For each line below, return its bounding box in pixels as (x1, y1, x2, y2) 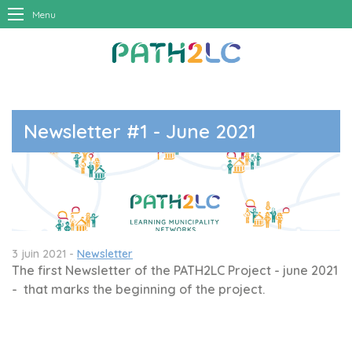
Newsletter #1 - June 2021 (24, 119, 256, 143)
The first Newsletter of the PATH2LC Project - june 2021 (12, 262, 338, 278)
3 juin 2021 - (12, 246, 77, 261)
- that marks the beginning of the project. (12, 280, 265, 297)
